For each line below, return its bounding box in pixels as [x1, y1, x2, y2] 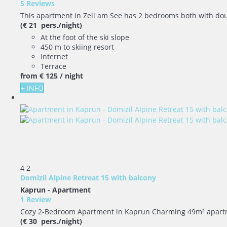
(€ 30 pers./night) [20, 216, 82, 226]
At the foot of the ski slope [41, 32, 129, 43]
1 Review [20, 194, 51, 204]
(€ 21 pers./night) [20, 20, 82, 30]
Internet [41, 52, 68, 62]
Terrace [41, 61, 66, 71]
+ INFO [21, 83, 44, 93]
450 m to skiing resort [41, 42, 114, 52]
